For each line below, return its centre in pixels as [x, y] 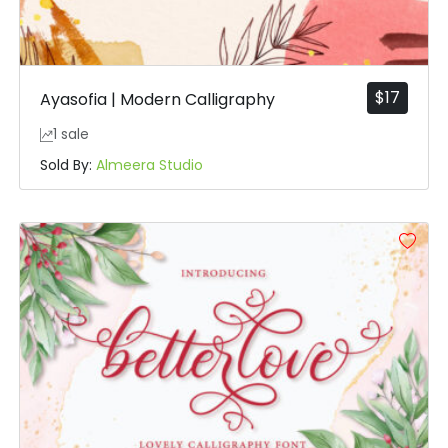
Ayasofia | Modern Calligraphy [157, 100]
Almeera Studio [149, 165]
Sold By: [67, 165]
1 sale [71, 135]
